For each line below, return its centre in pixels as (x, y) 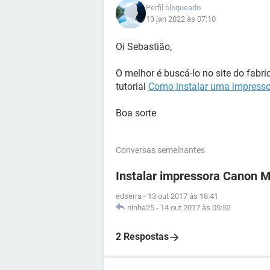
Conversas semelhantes (160, 150)
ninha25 (141, 208)
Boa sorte (136, 113)
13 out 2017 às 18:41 (183, 196)
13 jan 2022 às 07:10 (181, 19)
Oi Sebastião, (144, 47)
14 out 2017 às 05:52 (196, 208)
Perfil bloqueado (173, 8)
